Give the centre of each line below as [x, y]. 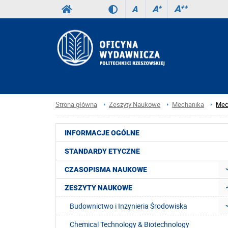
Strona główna [76, 104]
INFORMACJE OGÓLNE [102, 133]
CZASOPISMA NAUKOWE [106, 170]
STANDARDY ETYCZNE [102, 151]
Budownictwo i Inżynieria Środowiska [129, 206]
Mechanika [188, 104]
